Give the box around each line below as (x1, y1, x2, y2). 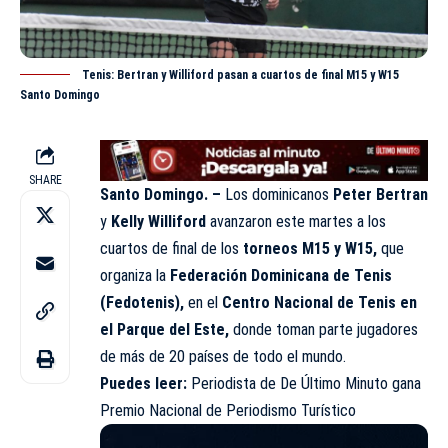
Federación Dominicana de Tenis (170, 265, 392, 285)
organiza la (100, 265, 170, 285)
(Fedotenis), (100, 292, 188, 312)
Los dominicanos (221, 184, 329, 204)
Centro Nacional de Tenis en (222, 292, 417, 312)
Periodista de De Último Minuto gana (191, 373, 421, 393)
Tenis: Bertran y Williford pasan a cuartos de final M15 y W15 (82, 68, 399, 83)
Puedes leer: (100, 373, 187, 393)
